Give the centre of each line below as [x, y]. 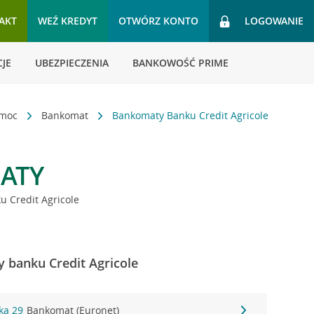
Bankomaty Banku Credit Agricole [191, 115]
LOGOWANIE [274, 21]
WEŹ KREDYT [68, 21]
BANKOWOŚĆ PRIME [180, 63]
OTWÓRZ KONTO [158, 21]
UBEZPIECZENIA [72, 63]
